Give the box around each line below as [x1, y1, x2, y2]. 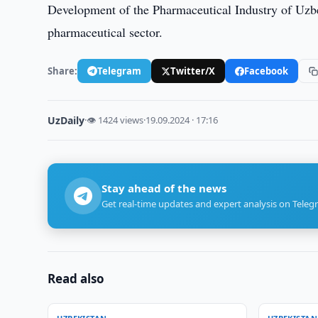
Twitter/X [170, 64, 216, 77]
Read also [48, 270, 105, 287]
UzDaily [48, 114, 85, 127]
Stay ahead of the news [102, 181, 227, 195]
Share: [48, 64, 78, 77]
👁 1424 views [87, 114, 144, 126]
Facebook [244, 64, 289, 77]
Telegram [97, 64, 142, 77]
